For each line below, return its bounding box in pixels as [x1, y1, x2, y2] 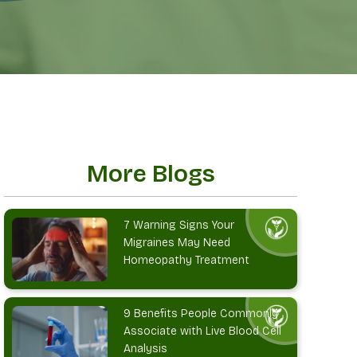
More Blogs [86, 159, 215, 189]
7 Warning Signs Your [124, 218, 235, 233]
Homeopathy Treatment [124, 253, 250, 268]
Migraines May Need [124, 236, 231, 250]
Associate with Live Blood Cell [124, 324, 282, 339]
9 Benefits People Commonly [124, 307, 279, 321]
